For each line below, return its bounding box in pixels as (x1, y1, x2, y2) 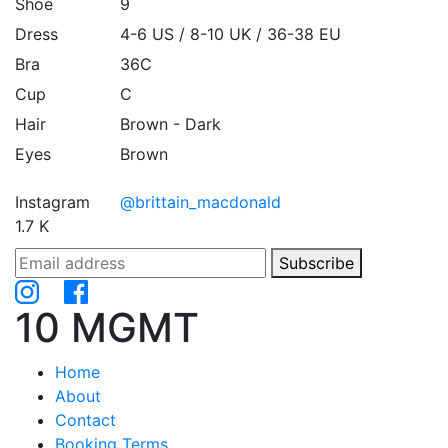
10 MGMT (15, 302, 199, 352)
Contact (55, 409, 116, 430)
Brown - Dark (120, 114, 221, 135)
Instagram (15, 192, 90, 213)
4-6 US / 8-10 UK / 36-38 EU (120, 24, 341, 45)
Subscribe (279, 253, 354, 274)
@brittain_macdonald (120, 192, 281, 213)
